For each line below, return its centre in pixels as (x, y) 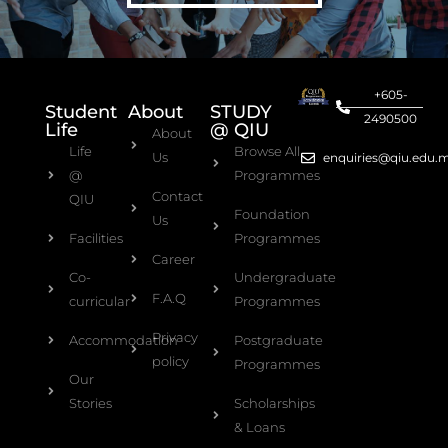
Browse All (267, 151)
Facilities (96, 238)
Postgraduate (279, 340)
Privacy (174, 337)
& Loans (260, 427)
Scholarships (275, 403)
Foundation (272, 214)
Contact (177, 196)
